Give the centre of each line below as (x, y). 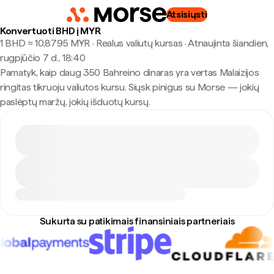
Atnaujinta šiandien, (228, 43)
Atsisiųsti (187, 14)
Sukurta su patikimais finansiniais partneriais (137, 221)
